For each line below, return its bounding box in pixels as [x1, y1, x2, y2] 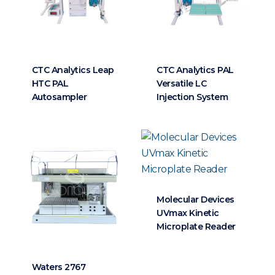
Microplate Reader [157, 220, 236, 232]
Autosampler [31, 91, 87, 103]
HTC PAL [31, 77, 69, 89]
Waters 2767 [31, 261, 86, 273]
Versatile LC [157, 77, 207, 89]
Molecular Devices [157, 193, 234, 205]
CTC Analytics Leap [31, 64, 114, 76]
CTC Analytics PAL [157, 64, 234, 76]
